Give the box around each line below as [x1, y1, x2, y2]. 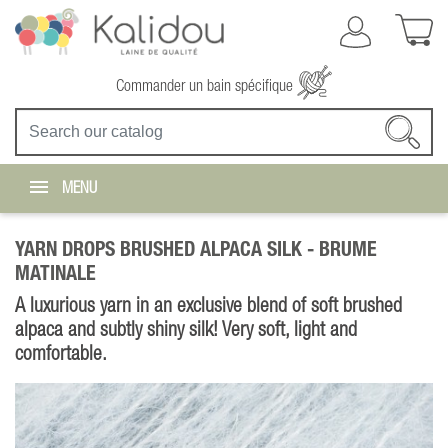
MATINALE [15, 266, 96, 284]
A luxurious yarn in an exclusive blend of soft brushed [15, 298, 402, 316]
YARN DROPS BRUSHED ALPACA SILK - [15, 242, 319, 260]
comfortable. [15, 346, 107, 364]
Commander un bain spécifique [116, 79, 297, 94]
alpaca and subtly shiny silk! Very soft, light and [15, 322, 357, 340]
